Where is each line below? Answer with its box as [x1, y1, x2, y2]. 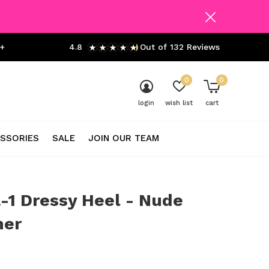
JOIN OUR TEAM [88, 132, 159, 144]
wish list [165, 99, 193, 107]
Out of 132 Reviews [140, 42, 220, 52]
